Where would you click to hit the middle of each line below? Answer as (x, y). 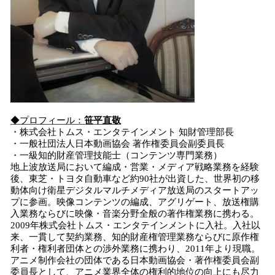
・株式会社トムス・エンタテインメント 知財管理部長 (122, 132)
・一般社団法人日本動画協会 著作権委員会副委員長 (118, 144)
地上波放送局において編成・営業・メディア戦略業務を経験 (135, 167)
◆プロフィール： (47, 120)
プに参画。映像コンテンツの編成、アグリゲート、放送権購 (135, 202)
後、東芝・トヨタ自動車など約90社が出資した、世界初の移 (135, 179)
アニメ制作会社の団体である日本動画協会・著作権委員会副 (135, 260)
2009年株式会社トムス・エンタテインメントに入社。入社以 (135, 225)
